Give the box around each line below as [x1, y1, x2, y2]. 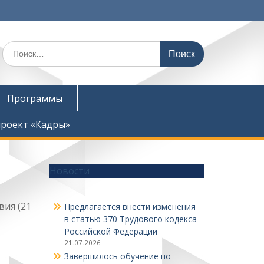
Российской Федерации [64, 226, 157, 237]
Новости [49, 164, 90, 177]
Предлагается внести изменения [64, 201, 196, 212]
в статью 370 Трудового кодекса [64, 213, 197, 225]
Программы [7, 92, 62, 105]
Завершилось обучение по [64, 250, 171, 262]
